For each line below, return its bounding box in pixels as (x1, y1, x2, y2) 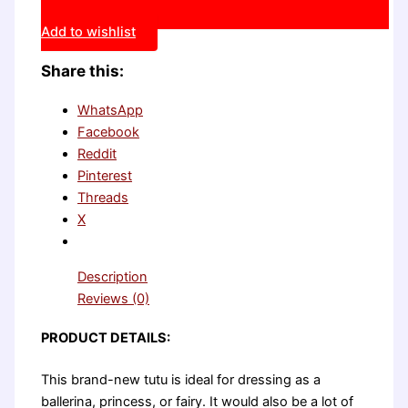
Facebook (77, 124, 140, 141)
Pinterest (77, 168, 133, 185)
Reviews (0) (77, 290, 150, 307)
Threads (77, 189, 129, 207)
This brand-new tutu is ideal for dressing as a (41, 372, 321, 388)
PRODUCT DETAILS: (41, 330, 171, 347)
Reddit (77, 146, 117, 163)
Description (77, 268, 148, 285)
